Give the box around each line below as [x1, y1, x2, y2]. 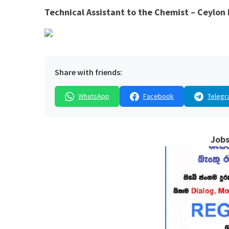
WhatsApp [78, 91, 109, 101]
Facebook [143, 91, 174, 101]
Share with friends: [55, 67, 122, 78]
